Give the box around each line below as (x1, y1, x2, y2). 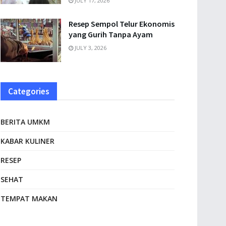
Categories (8, 85, 49, 97)
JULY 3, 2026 (73, 44, 106, 51)
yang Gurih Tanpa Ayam (69, 29, 153, 39)
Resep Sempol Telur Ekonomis (69, 19, 175, 29)
